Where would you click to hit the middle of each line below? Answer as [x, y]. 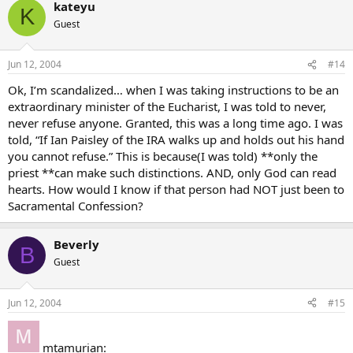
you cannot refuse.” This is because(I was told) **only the [163, 156]
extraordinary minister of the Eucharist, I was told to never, [167, 106]
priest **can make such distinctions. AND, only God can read [172, 173]
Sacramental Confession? [76, 206]
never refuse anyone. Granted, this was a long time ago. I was [175, 123]
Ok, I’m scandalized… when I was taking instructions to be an [173, 90]
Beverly [76, 244]
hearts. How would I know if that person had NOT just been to [176, 189]
